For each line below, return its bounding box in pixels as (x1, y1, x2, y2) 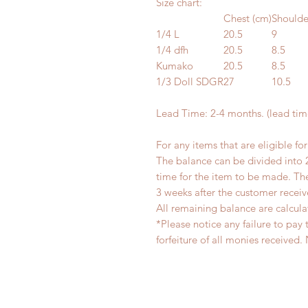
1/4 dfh (156, 43, 188, 56)
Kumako (156, 59, 193, 72)
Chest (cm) (223, 12, 272, 25)
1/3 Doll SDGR (156, 75, 223, 88)
